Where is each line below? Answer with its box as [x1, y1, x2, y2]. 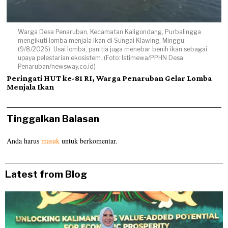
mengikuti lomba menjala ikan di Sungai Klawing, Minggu [17, 37, 184, 45]
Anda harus [7, 136, 42, 146]
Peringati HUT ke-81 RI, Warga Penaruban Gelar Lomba [7, 74, 212, 83]
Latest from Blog [5, 168, 87, 181]
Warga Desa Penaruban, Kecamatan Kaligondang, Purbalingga [17, 28, 201, 36]
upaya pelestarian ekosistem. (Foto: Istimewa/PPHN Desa [17, 54, 183, 62]
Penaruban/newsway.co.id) [17, 63, 96, 71]
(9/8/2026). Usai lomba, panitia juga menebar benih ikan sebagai [17, 45, 207, 53]
